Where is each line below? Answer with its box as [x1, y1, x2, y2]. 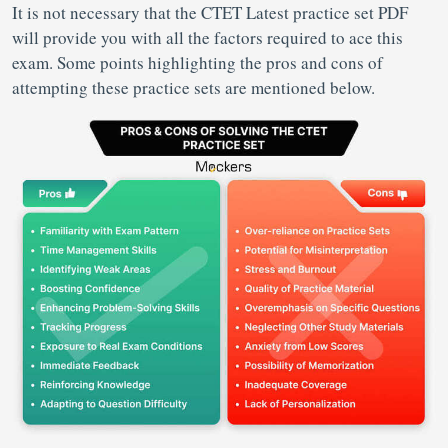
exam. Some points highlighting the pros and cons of [12, 51, 383, 74]
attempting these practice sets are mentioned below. [12, 76, 381, 99]
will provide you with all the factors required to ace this [12, 26, 403, 49]
